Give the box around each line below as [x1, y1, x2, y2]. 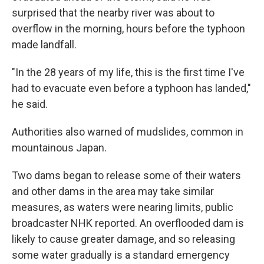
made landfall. [12, 38, 77, 51]
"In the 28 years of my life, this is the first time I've [12, 66, 245, 78]
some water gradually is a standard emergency [12, 249, 230, 261]
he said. [12, 98, 48, 110]
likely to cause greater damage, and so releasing [12, 233, 235, 245]
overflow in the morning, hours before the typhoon [12, 22, 245, 35]
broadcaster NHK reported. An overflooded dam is [12, 217, 244, 229]
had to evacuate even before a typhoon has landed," [12, 82, 251, 94]
